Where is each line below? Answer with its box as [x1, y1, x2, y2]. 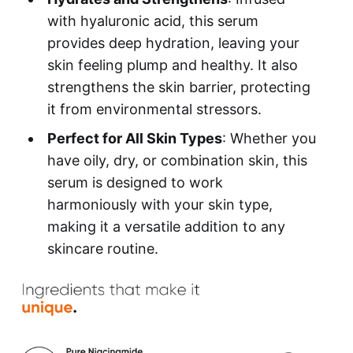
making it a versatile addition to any [46, 217, 285, 235]
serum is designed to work [46, 173, 223, 191]
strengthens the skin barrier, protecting [46, 78, 310, 95]
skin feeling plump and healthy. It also [46, 56, 298, 73]
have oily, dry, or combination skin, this [46, 151, 307, 169]
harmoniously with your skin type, [46, 195, 273, 213]
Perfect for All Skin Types [46, 129, 222, 147]
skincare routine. [46, 240, 158, 257]
